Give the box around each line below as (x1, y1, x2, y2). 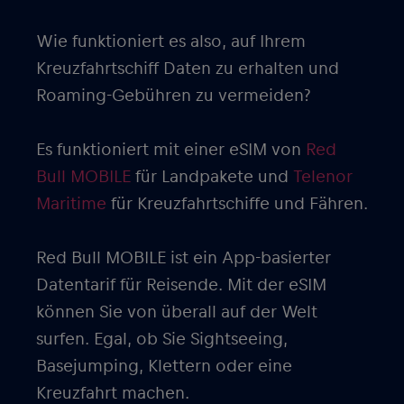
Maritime (36, 195, 106, 213)
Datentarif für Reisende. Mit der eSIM (36, 276, 326, 294)
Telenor (289, 168, 353, 186)
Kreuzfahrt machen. (36, 384, 189, 402)
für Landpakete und (131, 168, 289, 186)
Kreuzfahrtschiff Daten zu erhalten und (36, 60, 339, 78)
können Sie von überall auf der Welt (36, 303, 317, 321)
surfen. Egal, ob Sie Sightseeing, (36, 330, 288, 348)
